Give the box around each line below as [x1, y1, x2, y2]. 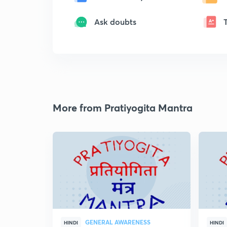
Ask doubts [94, 16, 136, 27]
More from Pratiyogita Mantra [53, 101, 193, 115]
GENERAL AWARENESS [85, 218, 150, 226]
